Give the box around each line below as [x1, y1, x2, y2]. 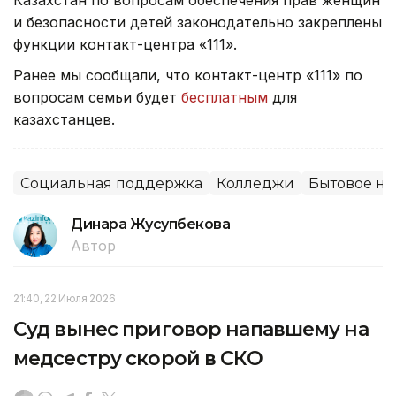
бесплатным [181, 88, 268, 106]
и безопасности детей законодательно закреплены [13, 12, 382, 31]
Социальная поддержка [20, 174, 202, 192]
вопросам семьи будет [13, 88, 181, 106]
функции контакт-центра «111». [13, 34, 237, 53]
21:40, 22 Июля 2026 [13, 291, 116, 305]
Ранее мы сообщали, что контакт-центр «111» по [13, 65, 362, 84]
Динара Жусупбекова [71, 215, 231, 232]
